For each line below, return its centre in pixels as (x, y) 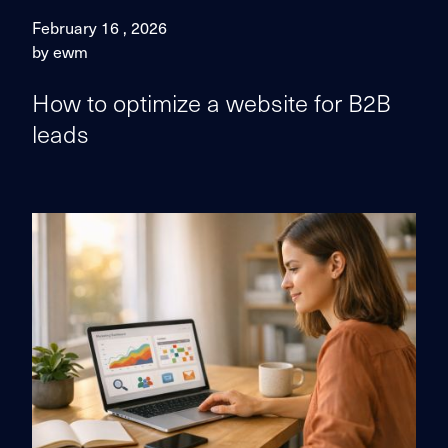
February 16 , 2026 (99, 27)
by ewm (60, 51)
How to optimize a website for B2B (211, 102)
